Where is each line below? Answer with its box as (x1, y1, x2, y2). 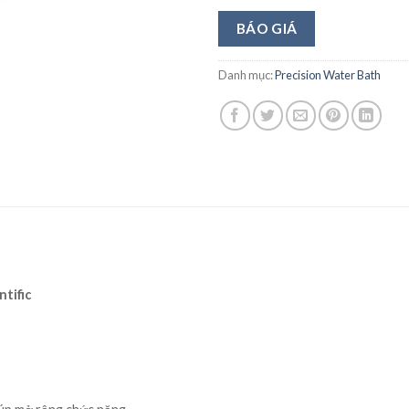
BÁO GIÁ (236, 19, 298, 37)
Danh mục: (218, 68, 275, 83)
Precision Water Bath (275, 68, 381, 83)
